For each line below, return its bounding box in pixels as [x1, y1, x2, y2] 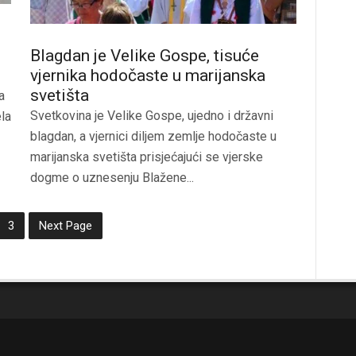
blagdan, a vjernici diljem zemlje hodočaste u [30, 128, 277, 144]
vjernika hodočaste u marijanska [30, 65, 265, 85]
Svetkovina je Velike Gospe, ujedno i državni [30, 107, 273, 123]
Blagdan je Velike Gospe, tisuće [30, 45, 259, 65]
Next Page [38, 218, 92, 233]
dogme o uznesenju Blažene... [30, 169, 194, 185]
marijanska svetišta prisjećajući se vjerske [30, 149, 263, 164]
